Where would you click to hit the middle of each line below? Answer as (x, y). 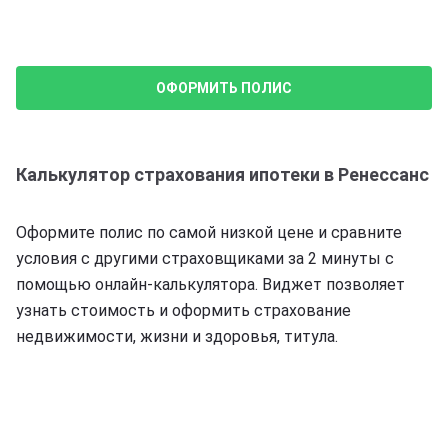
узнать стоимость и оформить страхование (183, 310)
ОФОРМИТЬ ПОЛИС (224, 87)
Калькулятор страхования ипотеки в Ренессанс (222, 174)
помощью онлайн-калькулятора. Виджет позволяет (210, 284)
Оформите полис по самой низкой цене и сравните (209, 232)
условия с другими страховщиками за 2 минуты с (205, 258)
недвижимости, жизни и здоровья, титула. (177, 336)
